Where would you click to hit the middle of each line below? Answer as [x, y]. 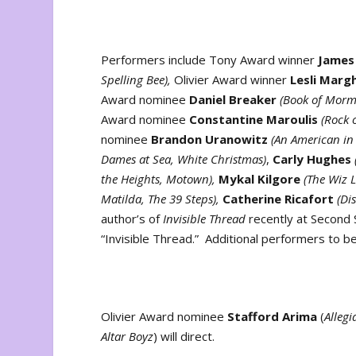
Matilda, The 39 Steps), [162, 199]
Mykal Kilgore [261, 179]
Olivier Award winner [231, 80]
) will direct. [184, 337]
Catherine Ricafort [279, 199]
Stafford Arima [273, 317]
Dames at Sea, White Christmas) [184, 159]
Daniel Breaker [233, 100]
